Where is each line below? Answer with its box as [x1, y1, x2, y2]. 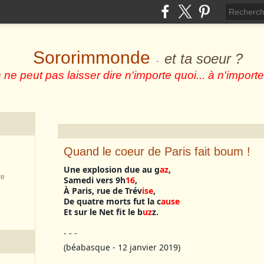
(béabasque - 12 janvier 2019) [64, 242, 180, 253]
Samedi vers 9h [64, 174, 126, 186]
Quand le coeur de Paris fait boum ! [64, 145, 250, 158]
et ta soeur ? [164, 51, 243, 67]
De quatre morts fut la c [64, 196, 161, 207]
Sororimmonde [33, 48, 150, 67]
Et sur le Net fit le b [64, 206, 143, 217]
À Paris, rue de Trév [64, 185, 142, 196]
